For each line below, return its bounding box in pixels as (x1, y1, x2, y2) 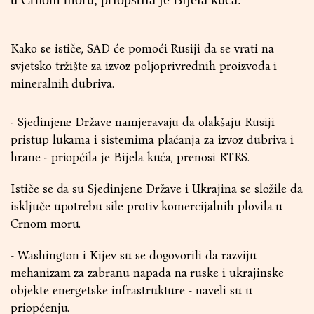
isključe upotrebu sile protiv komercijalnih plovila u (11, 199, 283, 214)
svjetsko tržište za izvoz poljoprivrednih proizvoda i (11, 59, 278, 74)
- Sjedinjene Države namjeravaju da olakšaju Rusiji (11, 115, 275, 130)
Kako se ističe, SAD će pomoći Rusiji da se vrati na (11, 41, 274, 56)
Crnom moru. (11, 217, 81, 231)
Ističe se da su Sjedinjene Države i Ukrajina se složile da (11, 182, 303, 196)
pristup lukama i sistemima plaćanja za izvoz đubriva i (11, 132, 294, 147)
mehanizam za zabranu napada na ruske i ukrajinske (11, 266, 284, 280)
